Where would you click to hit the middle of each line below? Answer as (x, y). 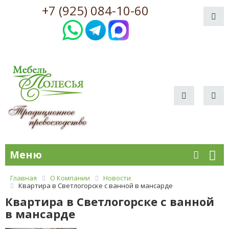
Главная (24, 178)
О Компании (70, 178)
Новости (117, 178)
